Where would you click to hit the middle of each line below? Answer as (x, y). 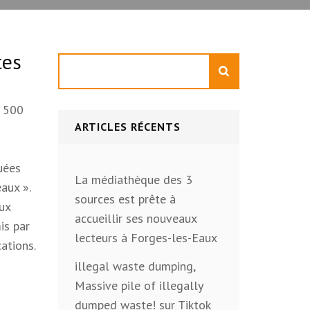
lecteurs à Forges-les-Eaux (146, 238)
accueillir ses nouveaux (135, 218)
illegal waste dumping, (135, 266)
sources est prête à (125, 199)
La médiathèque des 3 (133, 180)
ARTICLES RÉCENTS (127, 127)
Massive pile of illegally (138, 285)
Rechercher (86, 62)
